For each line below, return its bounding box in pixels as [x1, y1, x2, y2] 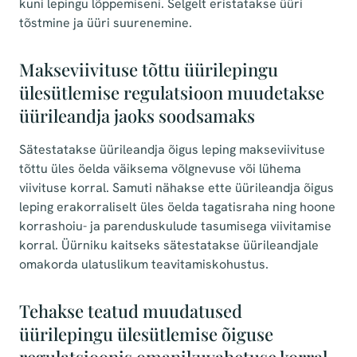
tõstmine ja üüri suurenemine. [19, 14, 192, 31]
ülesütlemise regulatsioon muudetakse [19, 80, 324, 104]
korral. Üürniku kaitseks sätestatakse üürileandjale [19, 237, 319, 253]
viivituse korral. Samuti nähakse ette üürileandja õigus [19, 179, 334, 196]
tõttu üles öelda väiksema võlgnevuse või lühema [19, 160, 301, 177]
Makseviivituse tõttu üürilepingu [19, 57, 278, 81]
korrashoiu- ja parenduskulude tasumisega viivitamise [19, 218, 331, 234]
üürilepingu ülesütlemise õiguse [19, 322, 273, 346]
